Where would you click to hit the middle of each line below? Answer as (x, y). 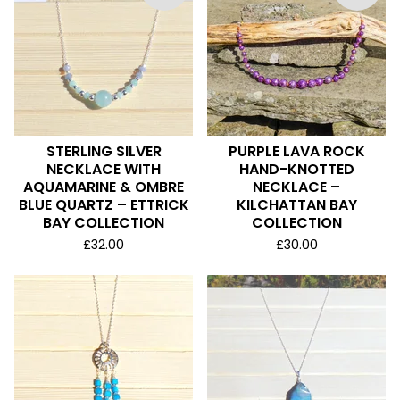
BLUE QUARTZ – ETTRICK (104, 205)
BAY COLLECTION (104, 223)
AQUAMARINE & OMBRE (104, 187)
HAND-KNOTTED (296, 169)
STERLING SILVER (104, 151)
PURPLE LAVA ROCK (296, 151)
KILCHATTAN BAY (296, 205)
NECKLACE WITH (104, 169)
